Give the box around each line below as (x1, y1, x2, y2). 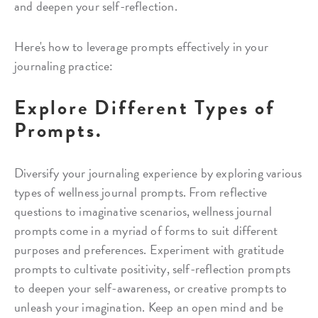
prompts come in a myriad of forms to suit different (14, 220, 278, 240)
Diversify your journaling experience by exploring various (14, 163, 302, 182)
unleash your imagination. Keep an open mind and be (14, 297, 283, 317)
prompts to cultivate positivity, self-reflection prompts (14, 258, 291, 278)
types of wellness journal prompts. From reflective (14, 182, 267, 202)
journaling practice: (14, 55, 114, 75)
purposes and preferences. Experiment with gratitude (14, 239, 285, 259)
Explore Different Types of (14, 92, 275, 122)
